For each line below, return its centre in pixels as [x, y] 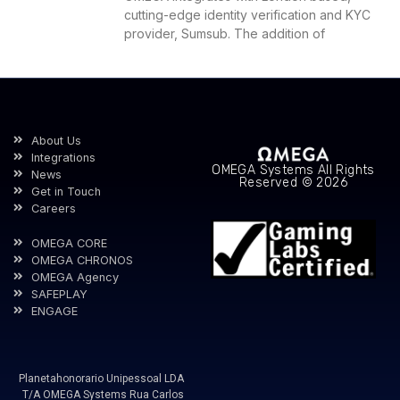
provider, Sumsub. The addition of [225, 33]
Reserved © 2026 [293, 183]
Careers [54, 208]
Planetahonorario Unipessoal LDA [101, 378]
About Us [56, 140]
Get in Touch [66, 191]
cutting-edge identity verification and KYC [248, 14]
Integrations [63, 157]
